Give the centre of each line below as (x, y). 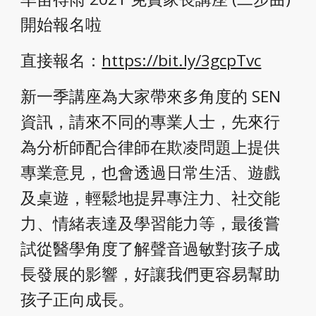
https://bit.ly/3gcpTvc (182, 60)
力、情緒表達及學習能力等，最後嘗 (151, 223)
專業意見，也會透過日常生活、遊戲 (151, 172)
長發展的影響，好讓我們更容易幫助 (151, 274)
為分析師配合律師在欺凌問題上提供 (151, 147)
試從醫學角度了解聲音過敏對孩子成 (151, 249)
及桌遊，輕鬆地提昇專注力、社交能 (151, 198)
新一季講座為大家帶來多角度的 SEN (151, 96)
